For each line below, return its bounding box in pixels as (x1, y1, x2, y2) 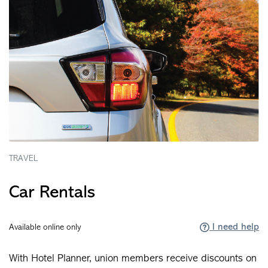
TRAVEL (9, 154, 38, 164)
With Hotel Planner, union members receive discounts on (9, 253, 257, 265)
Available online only (9, 223, 81, 233)
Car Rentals (9, 184, 95, 203)
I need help (209, 223, 259, 233)
